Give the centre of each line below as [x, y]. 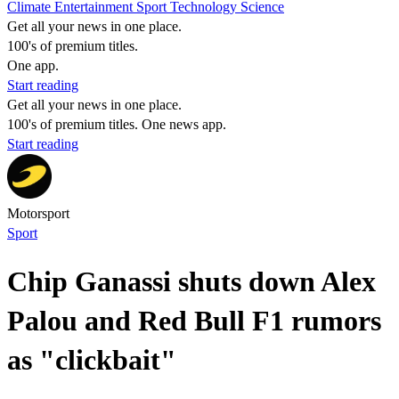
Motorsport [38, 213]
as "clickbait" [92, 360]
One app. [33, 65]
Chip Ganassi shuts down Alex [191, 282]
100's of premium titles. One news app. [117, 124]
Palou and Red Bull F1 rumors [194, 321]
